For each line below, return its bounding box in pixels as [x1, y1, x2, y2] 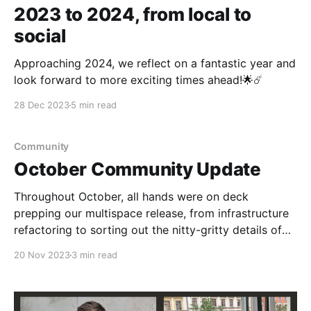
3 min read [72, 249, 117, 261]
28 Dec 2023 [14, 99, 69, 111]
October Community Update [14, 158, 261, 180]
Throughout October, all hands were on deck [14, 190, 249, 204]
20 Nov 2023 [14, 249, 70, 261]
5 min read [71, 99, 117, 111]
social [14, 25, 66, 47]
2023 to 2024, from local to [14, 3, 251, 26]
